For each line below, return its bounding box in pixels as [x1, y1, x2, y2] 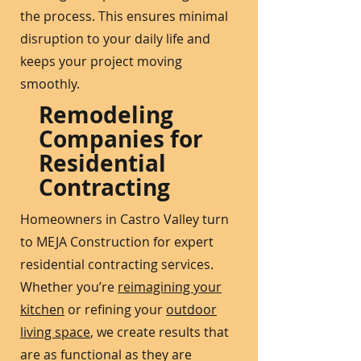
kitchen [20, 301, 64, 318]
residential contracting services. [20, 255, 214, 273]
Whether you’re [20, 278, 118, 296]
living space [20, 323, 90, 341]
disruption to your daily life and [20, 30, 210, 48]
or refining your [64, 301, 166, 318]
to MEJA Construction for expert [20, 233, 214, 251]
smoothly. [20, 75, 80, 93]
